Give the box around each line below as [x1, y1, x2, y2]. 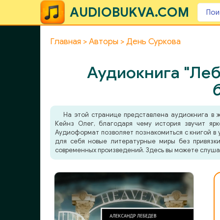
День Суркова [126, 36, 181, 47]
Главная [50, 36, 81, 47]
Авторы [89, 36, 118, 47]
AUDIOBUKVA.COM [70, 4, 189, 20]
